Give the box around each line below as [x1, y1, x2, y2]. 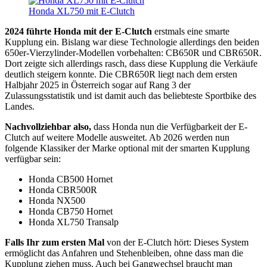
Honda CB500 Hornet [29, 173, 113, 184]
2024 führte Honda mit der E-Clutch [5, 26, 152, 36]
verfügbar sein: [5, 153, 61, 164]
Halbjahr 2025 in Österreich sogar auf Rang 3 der [5, 79, 191, 90]
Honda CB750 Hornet [29, 206, 113, 216]
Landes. [5, 101, 35, 111]
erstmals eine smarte [152, 26, 229, 36]
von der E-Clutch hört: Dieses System [104, 237, 249, 247]
